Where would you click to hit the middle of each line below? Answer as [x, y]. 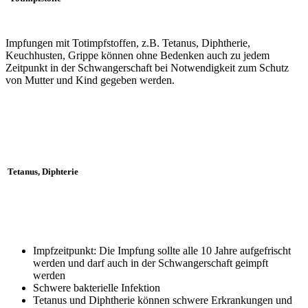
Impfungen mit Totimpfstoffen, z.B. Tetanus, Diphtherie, [128, 43]
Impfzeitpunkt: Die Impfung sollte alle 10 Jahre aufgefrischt [162, 250]
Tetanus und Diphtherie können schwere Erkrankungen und [163, 300]
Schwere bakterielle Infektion [97, 287]
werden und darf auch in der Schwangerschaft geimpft [151, 263]
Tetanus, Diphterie [42, 172]
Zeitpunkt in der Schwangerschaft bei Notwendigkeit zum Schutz [147, 68]
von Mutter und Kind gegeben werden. [90, 80]
